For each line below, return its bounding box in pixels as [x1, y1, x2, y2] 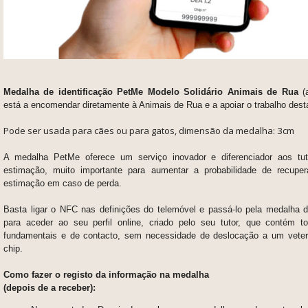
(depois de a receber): [3, 282, 96, 293]
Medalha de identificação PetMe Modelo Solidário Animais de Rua [3, 86, 298, 97]
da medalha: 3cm [221, 124, 294, 137]
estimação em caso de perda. [3, 177, 122, 188]
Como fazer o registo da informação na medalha [3, 269, 209, 280]
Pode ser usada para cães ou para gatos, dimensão [3, 124, 221, 137]
